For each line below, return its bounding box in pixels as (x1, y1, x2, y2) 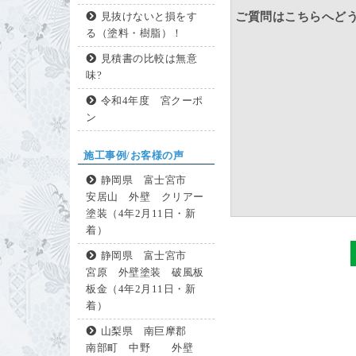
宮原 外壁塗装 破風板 (86, 267, 204, 278)
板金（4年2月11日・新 (86, 284, 195, 295)
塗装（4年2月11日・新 (86, 208, 195, 219)
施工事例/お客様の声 (83, 149, 184, 161)
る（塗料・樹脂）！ (86, 28, 183, 39)
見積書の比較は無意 (100, 53, 197, 64)
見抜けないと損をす (100, 11, 197, 22)
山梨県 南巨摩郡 (100, 326, 197, 337)
